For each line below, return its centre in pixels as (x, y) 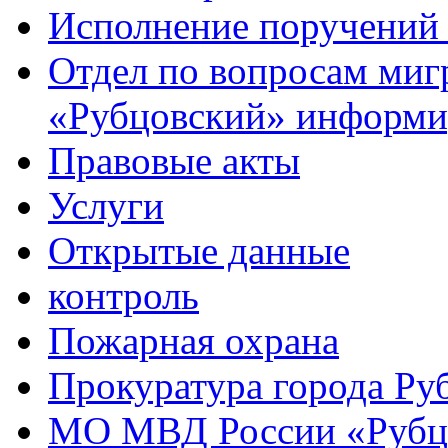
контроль (123, 296)
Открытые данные (199, 251)
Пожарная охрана (193, 341)
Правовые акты (174, 161)
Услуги (106, 206)
